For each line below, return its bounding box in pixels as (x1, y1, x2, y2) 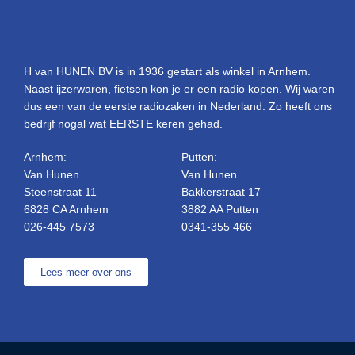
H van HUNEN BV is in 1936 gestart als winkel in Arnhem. (24, 65, 311, 78)
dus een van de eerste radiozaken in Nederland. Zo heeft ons (24, 100, 332, 113)
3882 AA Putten (181, 202, 258, 216)
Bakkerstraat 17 (181, 185, 261, 198)
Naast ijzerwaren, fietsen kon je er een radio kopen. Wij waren (24, 82, 334, 96)
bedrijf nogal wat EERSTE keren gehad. (24, 117, 223, 131)
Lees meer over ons (40, 266, 132, 279)
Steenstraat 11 (24, 185, 97, 198)
